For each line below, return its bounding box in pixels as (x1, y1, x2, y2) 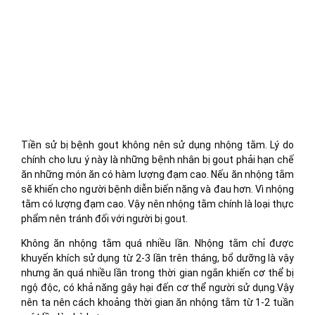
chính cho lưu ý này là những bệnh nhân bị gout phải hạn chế (21, 153, 294, 165)
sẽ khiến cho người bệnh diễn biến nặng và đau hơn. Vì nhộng (21, 183, 294, 195)
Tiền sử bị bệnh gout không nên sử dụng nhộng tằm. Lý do (21, 139, 294, 150)
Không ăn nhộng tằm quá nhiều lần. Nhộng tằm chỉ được (21, 238, 294, 250)
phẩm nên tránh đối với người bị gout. (21, 212, 190, 224)
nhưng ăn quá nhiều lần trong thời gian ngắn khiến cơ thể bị (21, 267, 294, 279)
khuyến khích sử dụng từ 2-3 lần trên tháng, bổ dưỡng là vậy (21, 252, 294, 264)
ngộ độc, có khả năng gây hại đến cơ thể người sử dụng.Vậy (21, 282, 294, 294)
